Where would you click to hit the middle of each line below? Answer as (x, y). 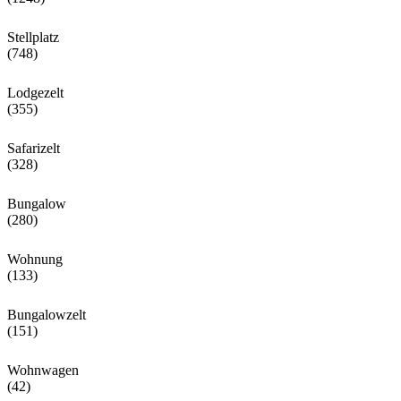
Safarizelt (34, 149)
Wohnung (35, 260)
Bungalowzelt (47, 315)
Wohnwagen (43, 371)
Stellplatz (33, 38)
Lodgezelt (35, 93)
